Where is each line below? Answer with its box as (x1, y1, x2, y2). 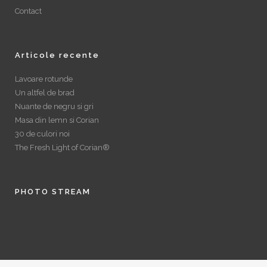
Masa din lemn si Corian (15, 115, 99, 125)
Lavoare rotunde (15, 74, 73, 83)
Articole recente (15, 50, 100, 60)
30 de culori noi (15, 129, 70, 138)
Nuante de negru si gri (15, 101, 94, 111)
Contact (15, 6, 42, 15)
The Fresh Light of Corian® (15, 142, 110, 152)
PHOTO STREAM (15, 187, 91, 196)
